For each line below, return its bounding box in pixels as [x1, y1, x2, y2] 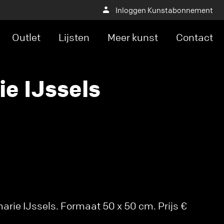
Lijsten [58, 31, 89, 43]
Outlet [12, 31, 40, 43]
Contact [176, 31, 213, 43]
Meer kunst [107, 31, 158, 43]
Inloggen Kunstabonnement [115, 5, 213, 15]
